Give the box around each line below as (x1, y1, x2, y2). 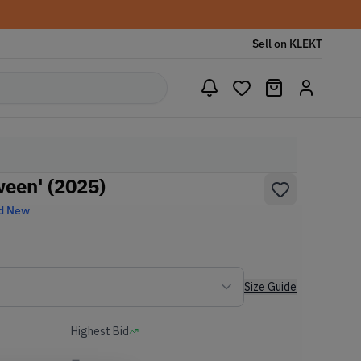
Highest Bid (71, 324, 129, 338)
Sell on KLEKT (252, 36, 322, 51)
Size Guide (244, 280, 297, 294)
